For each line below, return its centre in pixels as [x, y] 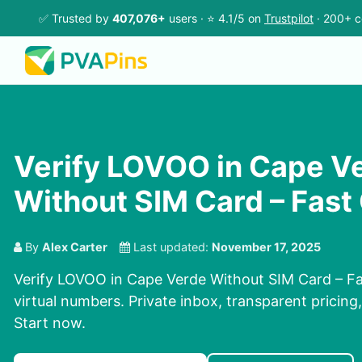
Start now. [50, 323]
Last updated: [171, 247]
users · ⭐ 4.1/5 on [215, 18]
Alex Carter [75, 247]
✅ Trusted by [76, 18]
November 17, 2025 [266, 247]
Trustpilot [289, 18]
